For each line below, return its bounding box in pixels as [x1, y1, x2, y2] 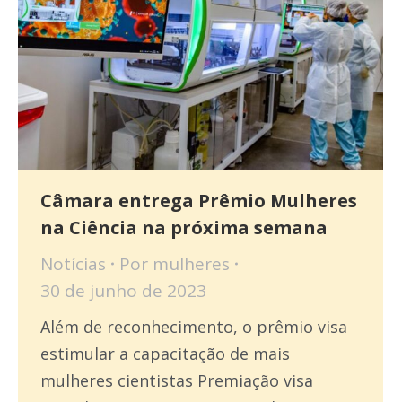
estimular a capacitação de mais [40, 343, 290, 365]
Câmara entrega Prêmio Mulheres [40, 188, 357, 214]
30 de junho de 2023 [40, 279, 206, 303]
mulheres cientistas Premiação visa [40, 370, 313, 392]
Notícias [40, 252, 106, 276]
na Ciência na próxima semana [40, 215, 328, 240]
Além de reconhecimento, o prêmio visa [40, 316, 347, 338]
